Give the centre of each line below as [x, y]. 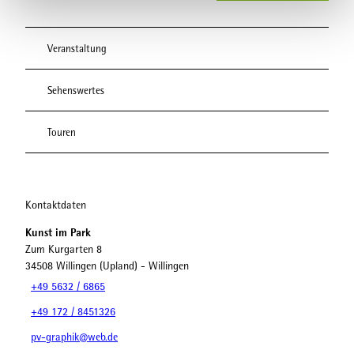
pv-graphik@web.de [75, 337]
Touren [62, 132]
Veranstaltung [77, 48]
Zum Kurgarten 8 [64, 249]
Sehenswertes [76, 90]
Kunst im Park [58, 232]
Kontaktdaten [56, 205]
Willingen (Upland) [97, 265]
